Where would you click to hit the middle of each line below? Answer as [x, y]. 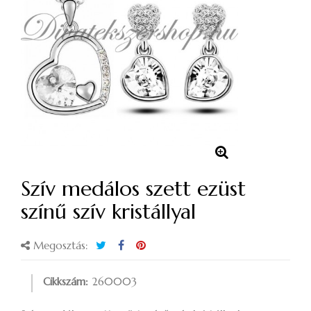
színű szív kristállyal [108, 212]
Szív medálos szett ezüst [133, 189]
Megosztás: [59, 246]
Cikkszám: [66, 282]
